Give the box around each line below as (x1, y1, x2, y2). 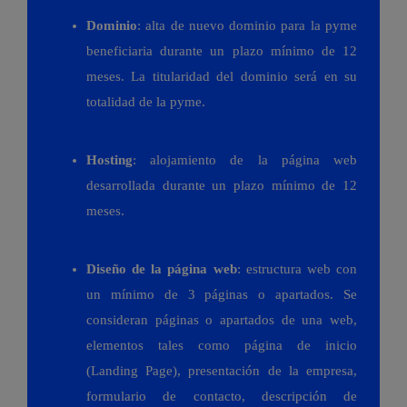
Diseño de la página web (86, 262, 237, 277)
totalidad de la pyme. (86, 94, 205, 110)
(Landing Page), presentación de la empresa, (86, 363, 357, 379)
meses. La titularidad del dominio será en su (86, 69, 357, 84)
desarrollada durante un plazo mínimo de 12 (86, 178, 357, 194)
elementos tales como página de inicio (86, 338, 357, 353)
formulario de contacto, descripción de (86, 389, 357, 404)
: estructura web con (236, 262, 358, 277)
